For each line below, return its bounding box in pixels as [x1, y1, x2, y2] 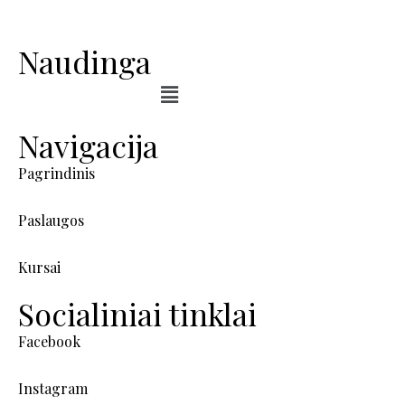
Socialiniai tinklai [18, 292, 257, 334]
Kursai [18, 257, 61, 277]
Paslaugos [18, 210, 84, 230]
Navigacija [18, 124, 158, 166]
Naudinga [18, 41, 151, 83]
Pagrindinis [18, 163, 95, 183]
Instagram [18, 378, 88, 398]
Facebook [18, 331, 80, 351]
